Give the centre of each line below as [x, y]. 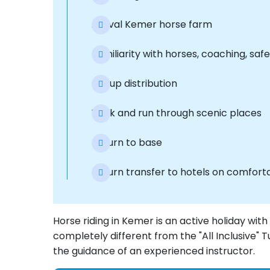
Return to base [127, 143]
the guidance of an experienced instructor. [154, 251]
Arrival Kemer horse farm [152, 24]
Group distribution [134, 83]
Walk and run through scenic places [176, 113]
